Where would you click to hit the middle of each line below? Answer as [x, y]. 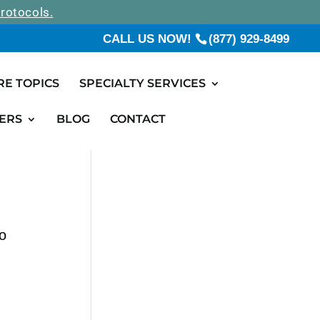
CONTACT [138, 119]
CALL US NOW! [149, 39]
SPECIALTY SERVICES [142, 83]
